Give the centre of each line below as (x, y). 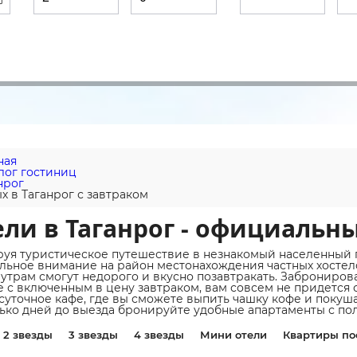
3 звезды (93, 335)
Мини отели (233, 335)
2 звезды (27, 335)
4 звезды (159, 335)
